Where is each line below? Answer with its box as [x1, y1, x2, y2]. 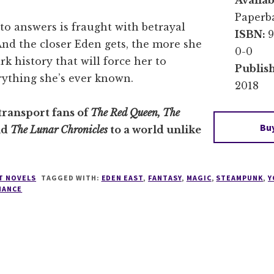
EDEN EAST [101, 173, 144, 182]
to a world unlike [110, 124, 201, 136]
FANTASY [148, 173, 182, 182]
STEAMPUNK [216, 173, 264, 182]
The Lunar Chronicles [10, 124, 110, 136]
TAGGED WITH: [39, 173, 102, 182]
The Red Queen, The [91, 106, 180, 119]
